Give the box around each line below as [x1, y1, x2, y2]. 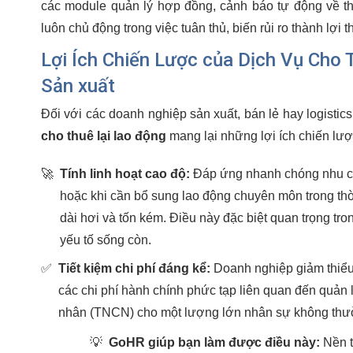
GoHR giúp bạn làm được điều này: [109, 335, 320, 349]
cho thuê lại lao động [41, 128, 166, 143]
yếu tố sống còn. [60, 232, 151, 247]
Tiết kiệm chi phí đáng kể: [58, 261, 210, 275]
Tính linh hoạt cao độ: [60, 166, 190, 180]
